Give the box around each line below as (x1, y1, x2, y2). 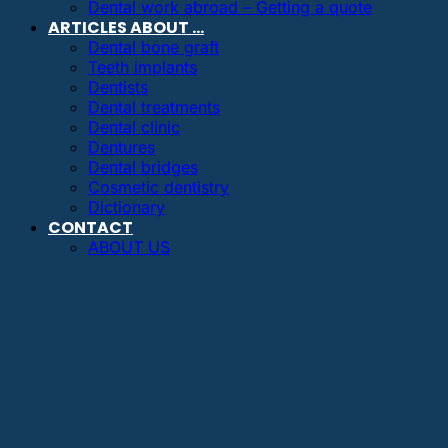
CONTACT (48, 215, 133, 239)
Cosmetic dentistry (88, 176, 229, 197)
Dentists (88, 76, 148, 97)
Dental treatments (88, 96, 220, 117)
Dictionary (88, 196, 165, 217)
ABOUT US (88, 236, 170, 257)
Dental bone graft (88, 36, 219, 57)
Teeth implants (88, 56, 197, 77)
